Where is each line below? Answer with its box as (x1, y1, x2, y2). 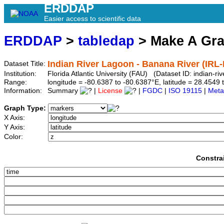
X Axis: (4, 114, 27, 122)
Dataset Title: (4, 60, 47, 68)
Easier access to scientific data (44, 14, 141, 22)
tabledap (78, 33, 134, 49)
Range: (4, 78, 29, 86)
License (98, 87, 122, 95)
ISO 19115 (168, 87, 202, 95)
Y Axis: (4, 123, 27, 131)
